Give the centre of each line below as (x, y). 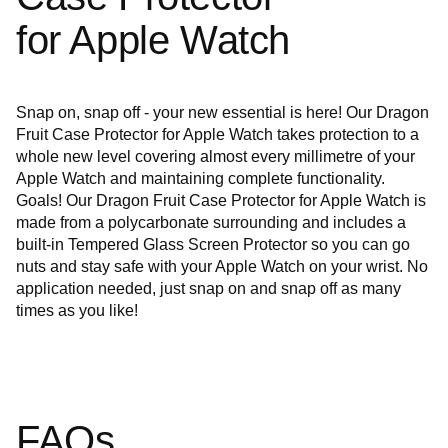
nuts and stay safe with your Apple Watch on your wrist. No (222, 266)
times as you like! (77, 310)
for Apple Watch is (362, 200)
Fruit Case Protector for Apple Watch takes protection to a (217, 134)
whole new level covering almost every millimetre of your (215, 156)
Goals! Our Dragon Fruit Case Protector (157, 200)
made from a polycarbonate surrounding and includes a (211, 222)
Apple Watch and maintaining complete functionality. (200, 178)
